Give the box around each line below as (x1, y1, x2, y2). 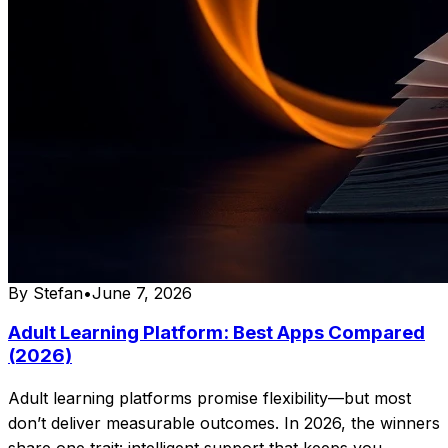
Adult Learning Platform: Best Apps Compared (8, 321, 425, 345)
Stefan (33, 282, 83, 303)
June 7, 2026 (92, 282, 192, 303)
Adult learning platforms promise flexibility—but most (8, 387, 411, 408)
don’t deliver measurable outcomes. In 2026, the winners (8, 412, 440, 433)
